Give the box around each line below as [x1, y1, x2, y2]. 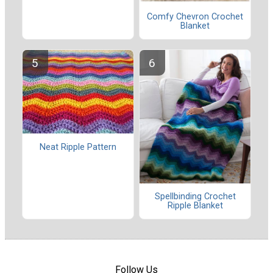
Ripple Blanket [167, 200, 223, 211]
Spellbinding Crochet [154, 191, 236, 202]
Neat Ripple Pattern [40, 141, 116, 152]
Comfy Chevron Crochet [147, 11, 243, 22]
